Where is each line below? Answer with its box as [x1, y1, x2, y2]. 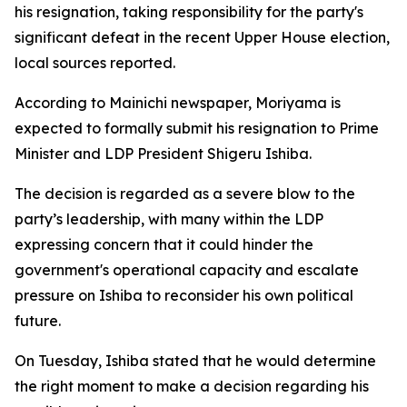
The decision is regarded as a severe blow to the [15, 184, 355, 203]
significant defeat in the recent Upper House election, [15, 28, 390, 46]
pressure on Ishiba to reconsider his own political [15, 286, 353, 304]
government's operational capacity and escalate [15, 261, 359, 279]
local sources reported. [15, 54, 175, 72]
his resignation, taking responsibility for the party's [15, 3, 363, 21]
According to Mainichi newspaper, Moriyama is [15, 94, 341, 112]
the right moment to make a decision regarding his [15, 377, 369, 395]
